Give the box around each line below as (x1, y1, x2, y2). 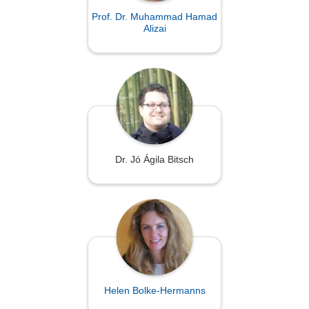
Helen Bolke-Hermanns (103, 285, 206, 297)
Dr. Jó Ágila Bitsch (115, 154, 194, 166)
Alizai (143, 23, 166, 34)
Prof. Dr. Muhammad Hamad (92, 11, 217, 23)
